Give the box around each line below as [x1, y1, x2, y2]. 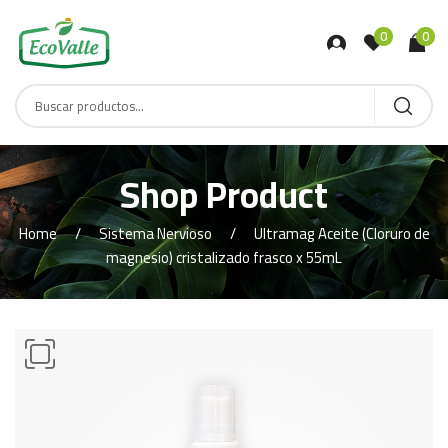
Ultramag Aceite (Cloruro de [253, 219, 430, 249]
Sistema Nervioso [98, 219, 212, 249]
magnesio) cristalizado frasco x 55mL [106, 243, 342, 273]
